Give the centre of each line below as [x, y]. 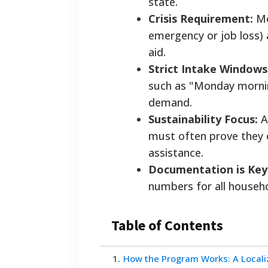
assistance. [176, 153]
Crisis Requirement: [201, 19]
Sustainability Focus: [203, 119]
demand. [170, 103]
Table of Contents [167, 226]
